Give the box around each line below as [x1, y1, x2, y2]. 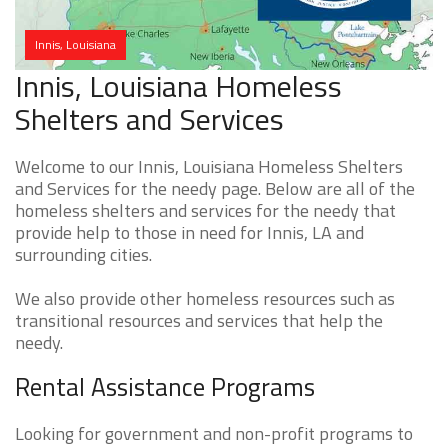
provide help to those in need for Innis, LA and [15, 219, 364, 247]
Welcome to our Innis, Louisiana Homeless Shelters [15, 153, 403, 181]
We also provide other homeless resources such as [15, 285, 395, 313]
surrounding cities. [15, 241, 152, 269]
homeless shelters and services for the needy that [15, 197, 396, 225]
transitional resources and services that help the [15, 307, 383, 335]
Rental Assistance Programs [15, 368, 315, 407]
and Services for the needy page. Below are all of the [15, 175, 415, 203]
